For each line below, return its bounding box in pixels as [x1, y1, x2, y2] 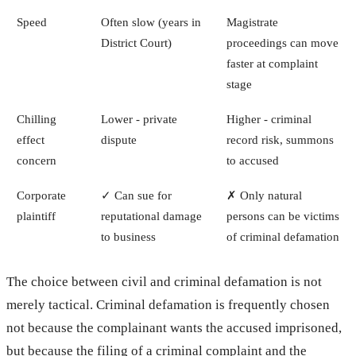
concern [16, 153, 56, 167]
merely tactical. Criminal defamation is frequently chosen [6, 296, 330, 312]
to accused [226, 153, 279, 167]
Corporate [16, 188, 66, 202]
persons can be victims [226, 208, 339, 222]
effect [16, 132, 44, 146]
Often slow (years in [100, 14, 201, 29]
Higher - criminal [226, 111, 311, 126]
